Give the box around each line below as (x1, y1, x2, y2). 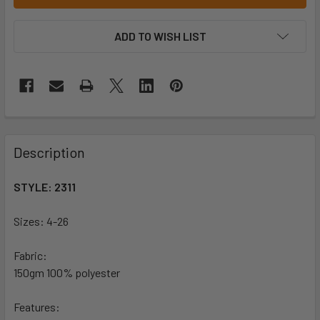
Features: (14, 300, 60, 314)
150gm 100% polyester (14, 266, 120, 280)
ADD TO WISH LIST (114, 29, 206, 44)
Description (14, 144, 85, 161)
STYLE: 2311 (14, 180, 76, 194)
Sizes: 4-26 (14, 214, 69, 229)
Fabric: (14, 249, 47, 263)
